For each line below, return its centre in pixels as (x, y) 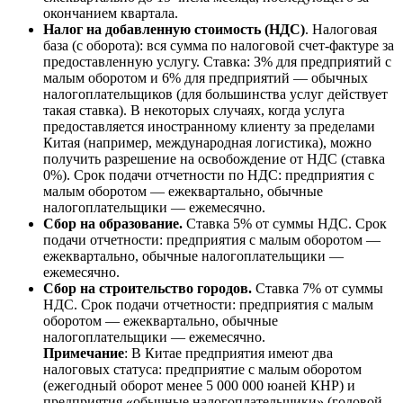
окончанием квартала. (111, 13)
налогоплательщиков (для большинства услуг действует (215, 94)
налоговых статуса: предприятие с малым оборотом (202, 370)
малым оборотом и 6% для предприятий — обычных (206, 78)
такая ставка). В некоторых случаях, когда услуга (194, 111)
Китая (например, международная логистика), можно (207, 143)
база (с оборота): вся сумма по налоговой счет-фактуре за (219, 46)
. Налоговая (341, 30)
